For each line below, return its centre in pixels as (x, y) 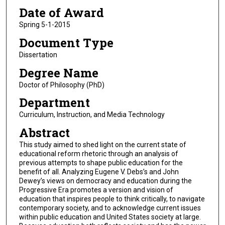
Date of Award (61, 13)
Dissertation (38, 54)
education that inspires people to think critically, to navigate (112, 199)
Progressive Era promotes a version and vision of (96, 190)
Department (54, 103)
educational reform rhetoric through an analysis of (98, 153)
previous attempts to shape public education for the (101, 162)
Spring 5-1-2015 (44, 25)
